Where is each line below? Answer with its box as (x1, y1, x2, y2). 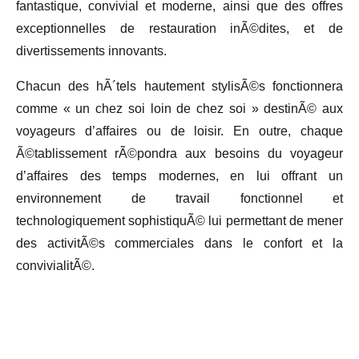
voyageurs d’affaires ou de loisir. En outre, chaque (16, 123, 343, 138)
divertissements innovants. (16, 43, 167, 58)
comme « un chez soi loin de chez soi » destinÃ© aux (16, 101, 343, 115)
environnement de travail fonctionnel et (16, 191, 343, 205)
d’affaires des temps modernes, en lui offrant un (16, 168, 343, 183)
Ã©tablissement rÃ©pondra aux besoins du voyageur (16, 146, 343, 160)
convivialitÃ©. (16, 258, 95, 272)
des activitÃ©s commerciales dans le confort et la (16, 236, 343, 250)
